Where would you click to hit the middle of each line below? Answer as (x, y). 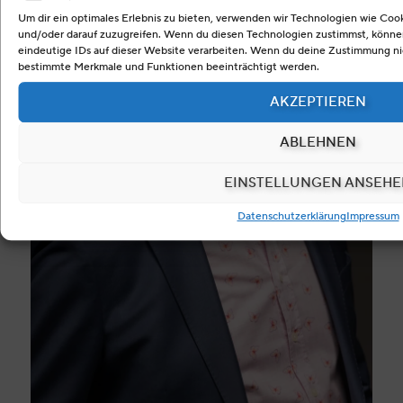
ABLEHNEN (318, 143)
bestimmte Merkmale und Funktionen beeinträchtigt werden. (169, 66)
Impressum (372, 215)
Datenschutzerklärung (291, 215)
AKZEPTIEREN (318, 102)
